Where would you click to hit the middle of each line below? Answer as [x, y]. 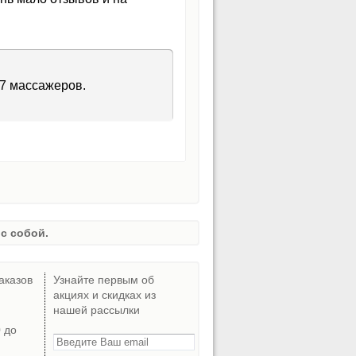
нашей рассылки [97, 310]
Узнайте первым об [104, 280]
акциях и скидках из [104, 295]
